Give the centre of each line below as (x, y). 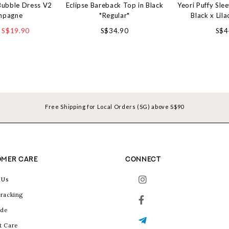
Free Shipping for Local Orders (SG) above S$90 (114, 107)
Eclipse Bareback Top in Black (114, 5)
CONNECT (143, 159)
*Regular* (114, 16)
